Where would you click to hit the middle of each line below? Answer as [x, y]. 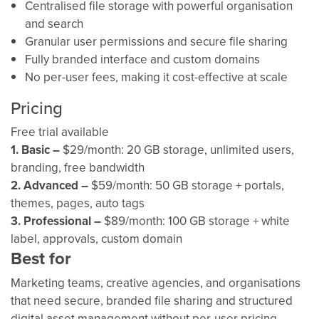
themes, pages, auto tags [78, 203]
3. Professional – [57, 221]
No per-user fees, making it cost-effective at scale [156, 77]
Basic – [42, 150]
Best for [41, 258]
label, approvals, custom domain [96, 239]
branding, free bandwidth [78, 168]
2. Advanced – [51, 185]
